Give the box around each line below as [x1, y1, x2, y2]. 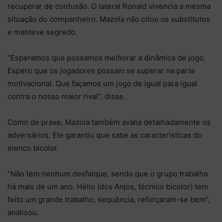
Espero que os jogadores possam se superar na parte [7, 65, 195, 75]
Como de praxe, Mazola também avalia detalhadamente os [7, 117, 211, 127]
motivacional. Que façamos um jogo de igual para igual [7, 78, 197, 88]
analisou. [7, 207, 39, 217]
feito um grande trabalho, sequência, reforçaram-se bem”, [7, 194, 210, 204]
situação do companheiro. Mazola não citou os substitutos [7, 14, 210, 24]
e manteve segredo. [7, 27, 77, 37]
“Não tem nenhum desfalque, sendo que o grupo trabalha [7, 168, 208, 178]
